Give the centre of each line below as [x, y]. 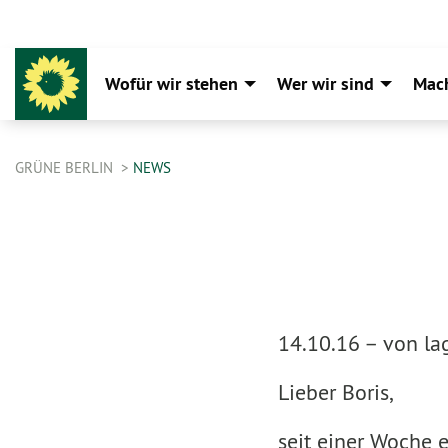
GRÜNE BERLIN [66, 167]
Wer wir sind [325, 83]
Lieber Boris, [335, 392]
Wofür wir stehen [171, 83]
